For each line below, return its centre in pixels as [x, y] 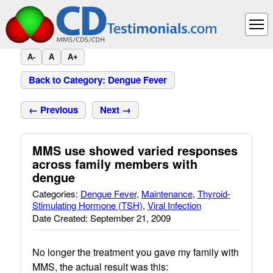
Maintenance [167, 193]
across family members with [115, 164]
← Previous [53, 110]
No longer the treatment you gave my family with [135, 252]
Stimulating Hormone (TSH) [87, 205]
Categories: [56, 193]
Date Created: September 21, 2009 [101, 218]
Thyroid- [214, 193]
